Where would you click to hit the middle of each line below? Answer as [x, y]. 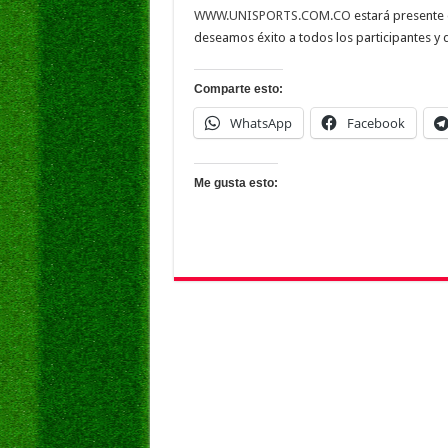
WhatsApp [260, 123]
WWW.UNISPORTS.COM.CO [272, 15]
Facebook [375, 123]
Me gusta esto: [235, 183]
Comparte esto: [238, 89]
